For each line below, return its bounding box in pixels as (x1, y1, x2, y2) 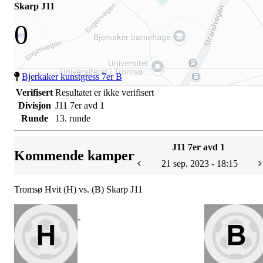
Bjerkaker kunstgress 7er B (22, 72, 122, 82)
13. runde (55, 113, 90, 123)
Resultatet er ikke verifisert (55, 87, 154, 97)
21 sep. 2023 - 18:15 (161, 159, 238, 168)
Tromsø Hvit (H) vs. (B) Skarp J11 (14, 184, 143, 194)
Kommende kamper (14, 147, 134, 163)
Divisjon (18, 100, 51, 110)
